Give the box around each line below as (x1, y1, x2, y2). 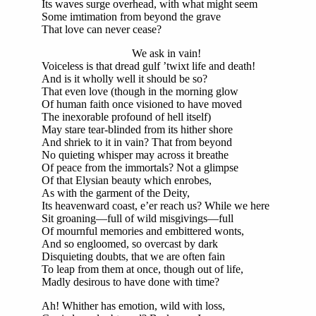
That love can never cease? (42, 23, 162, 36)
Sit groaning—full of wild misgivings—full (42, 212, 233, 225)
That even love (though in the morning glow (42, 85, 238, 98)
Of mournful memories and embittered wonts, (42, 225, 244, 238)
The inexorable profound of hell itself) (42, 111, 211, 123)
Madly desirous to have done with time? (42, 276, 219, 288)
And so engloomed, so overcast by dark (42, 238, 218, 250)
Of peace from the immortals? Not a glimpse (42, 162, 238, 174)
